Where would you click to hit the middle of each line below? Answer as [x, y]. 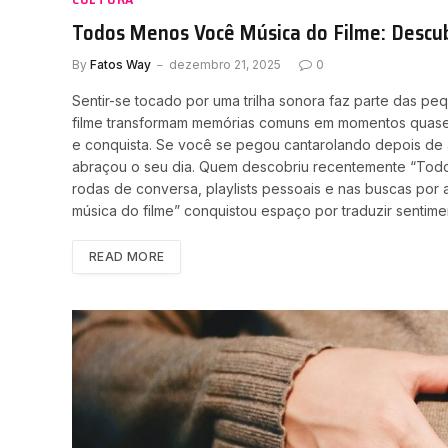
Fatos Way [120, 65]
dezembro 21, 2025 [225, 65]
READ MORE [127, 257]
